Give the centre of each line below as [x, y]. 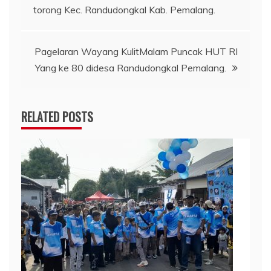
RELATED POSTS [57, 117]
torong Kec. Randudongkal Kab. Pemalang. [124, 10]
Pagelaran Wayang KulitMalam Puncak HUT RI [136, 52]
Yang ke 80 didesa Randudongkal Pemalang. [131, 68]
